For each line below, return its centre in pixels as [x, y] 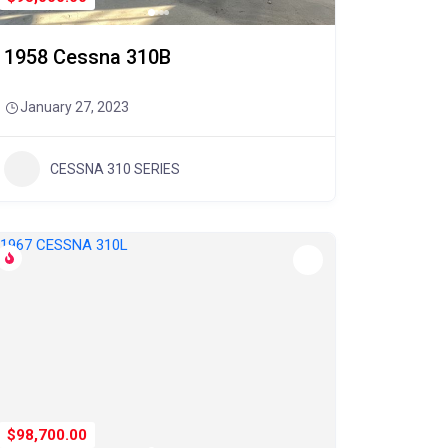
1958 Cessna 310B [87, 57]
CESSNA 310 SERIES [114, 168]
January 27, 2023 [74, 107]
